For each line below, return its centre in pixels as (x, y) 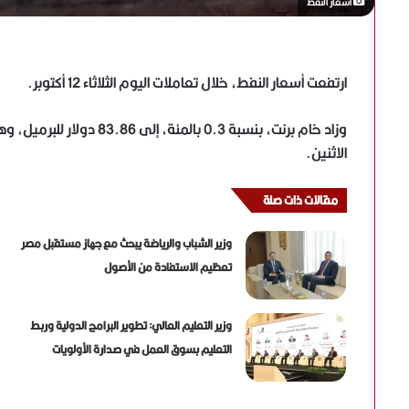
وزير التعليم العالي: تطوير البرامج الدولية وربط (131, 326)
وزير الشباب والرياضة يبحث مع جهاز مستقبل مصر (127, 244)
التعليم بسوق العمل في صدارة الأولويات (142, 350)
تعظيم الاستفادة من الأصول (168, 267)
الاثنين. (326, 153)
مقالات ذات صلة (300, 200)
